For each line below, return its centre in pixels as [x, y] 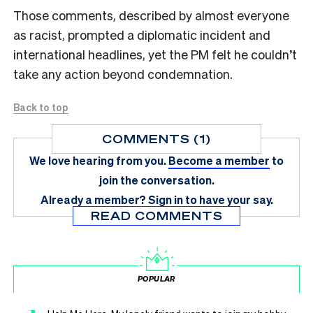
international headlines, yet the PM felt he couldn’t [155, 54]
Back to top [41, 107]
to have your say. [229, 200]
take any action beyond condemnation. [123, 74]
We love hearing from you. [98, 161]
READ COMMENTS [156, 216]
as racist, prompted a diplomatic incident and [142, 35]
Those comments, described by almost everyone [151, 15]
